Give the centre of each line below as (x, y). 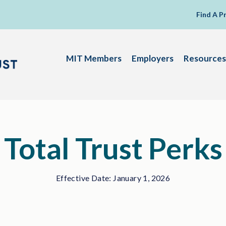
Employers (153, 58)
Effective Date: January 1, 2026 (113, 178)
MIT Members (94, 58)
